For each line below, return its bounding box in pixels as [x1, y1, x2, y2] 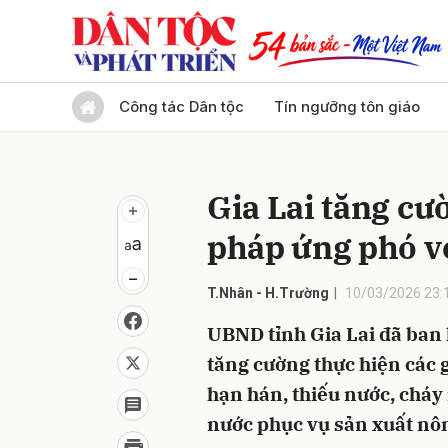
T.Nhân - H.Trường [207, 285, 329, 301]
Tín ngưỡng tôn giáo [274, 97, 420, 116]
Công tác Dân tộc [119, 97, 244, 116]
